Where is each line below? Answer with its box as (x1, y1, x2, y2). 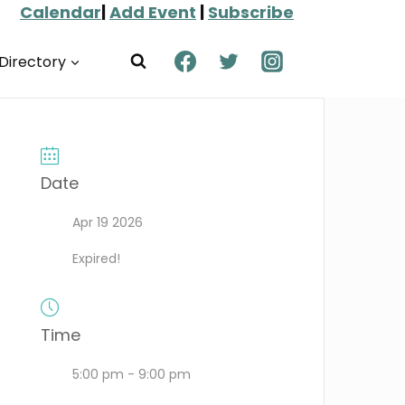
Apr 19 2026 (72, 213, 144, 231)
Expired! (72, 250, 121, 268)
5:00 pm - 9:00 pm (72, 365, 192, 383)
